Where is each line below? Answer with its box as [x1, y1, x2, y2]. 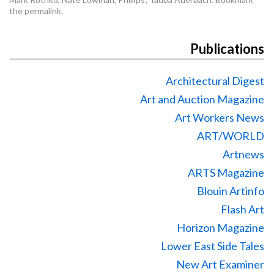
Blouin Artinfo [197, 184, 264, 198]
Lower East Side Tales [161, 239, 264, 253]
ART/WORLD [197, 129, 264, 143]
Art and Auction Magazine [140, 92, 264, 106]
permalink [24, 6, 61, 16]
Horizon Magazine [177, 221, 264, 234]
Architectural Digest [166, 74, 264, 87]
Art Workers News [175, 111, 264, 124]
